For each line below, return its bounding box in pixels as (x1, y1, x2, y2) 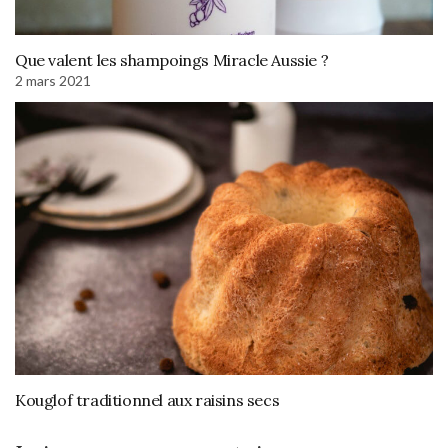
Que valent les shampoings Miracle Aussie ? (15, 49, 329, 70)
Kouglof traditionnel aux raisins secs (15, 390, 280, 411)
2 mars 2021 (15, 71, 91, 89)
